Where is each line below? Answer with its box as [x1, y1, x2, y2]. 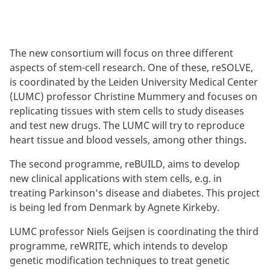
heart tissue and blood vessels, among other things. [10, 133, 246, 147]
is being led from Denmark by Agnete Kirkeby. [10, 201, 219, 215]
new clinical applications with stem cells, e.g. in [10, 172, 222, 186]
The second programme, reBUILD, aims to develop [10, 157, 240, 171]
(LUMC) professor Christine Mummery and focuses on [10, 90, 257, 104]
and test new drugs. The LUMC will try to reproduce [10, 119, 245, 133]
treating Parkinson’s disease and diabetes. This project [10, 186, 260, 200]
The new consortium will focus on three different [10, 46, 233, 60]
